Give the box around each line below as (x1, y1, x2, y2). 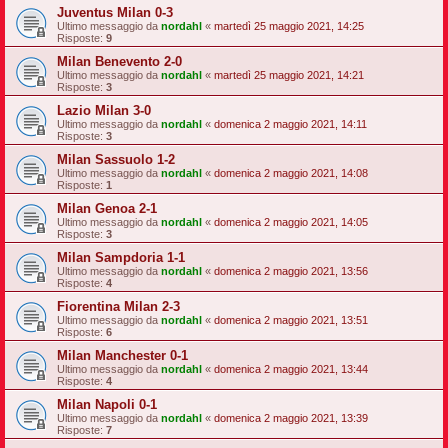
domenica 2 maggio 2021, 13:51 (214, 314, 368, 326)
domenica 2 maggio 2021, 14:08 (214, 167, 368, 179)
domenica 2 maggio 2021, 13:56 (214, 265, 368, 277)
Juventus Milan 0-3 (57, 5, 173, 20)
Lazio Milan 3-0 (57, 103, 151, 118)
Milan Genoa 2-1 (57, 201, 157, 216)
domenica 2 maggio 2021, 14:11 (214, 118, 367, 130)
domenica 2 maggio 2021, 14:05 (214, 216, 368, 228)
